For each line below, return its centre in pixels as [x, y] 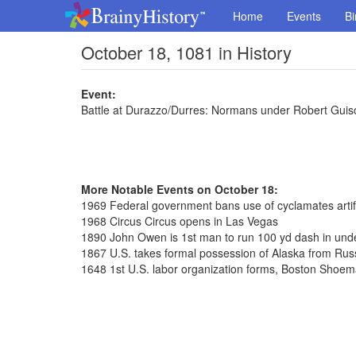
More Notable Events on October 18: [180, 189]
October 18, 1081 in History [186, 52]
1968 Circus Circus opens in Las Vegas [180, 221]
